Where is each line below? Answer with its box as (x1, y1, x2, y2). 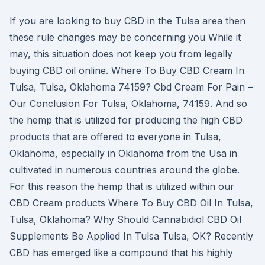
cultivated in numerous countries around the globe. (9, 164, 240, 176)
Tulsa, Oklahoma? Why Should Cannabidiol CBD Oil (9, 214, 241, 225)
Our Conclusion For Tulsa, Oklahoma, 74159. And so (9, 98, 247, 109)
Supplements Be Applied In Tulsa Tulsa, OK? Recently (9, 230, 253, 242)
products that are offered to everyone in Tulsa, (9, 131, 221, 143)
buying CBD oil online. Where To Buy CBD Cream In (9, 64, 244, 76)
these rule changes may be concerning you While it (9, 31, 241, 43)
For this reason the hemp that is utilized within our (9, 180, 234, 192)
